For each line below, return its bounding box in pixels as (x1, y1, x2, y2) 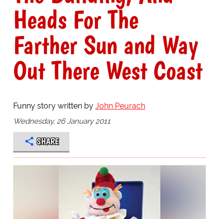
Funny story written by (13, 101, 95, 111)
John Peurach (95, 101, 145, 111)
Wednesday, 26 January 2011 (13, 116, 110, 126)
